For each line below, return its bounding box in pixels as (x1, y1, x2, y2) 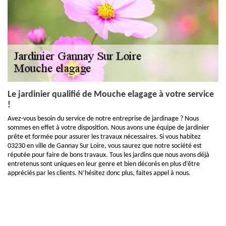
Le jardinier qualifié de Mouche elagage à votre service (8, 90, 214, 99)
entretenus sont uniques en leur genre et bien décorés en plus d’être (8, 160, 200, 168)
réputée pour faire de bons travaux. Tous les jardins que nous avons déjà (8, 151, 209, 159)
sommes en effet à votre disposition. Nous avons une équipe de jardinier (8, 124, 209, 132)
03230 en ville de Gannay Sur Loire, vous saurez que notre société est (8, 142, 202, 150)
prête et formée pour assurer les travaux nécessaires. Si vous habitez (8, 133, 201, 141)
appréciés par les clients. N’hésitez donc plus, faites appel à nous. (8, 169, 191, 177)
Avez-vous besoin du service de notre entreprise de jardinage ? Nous (8, 115, 199, 123)
